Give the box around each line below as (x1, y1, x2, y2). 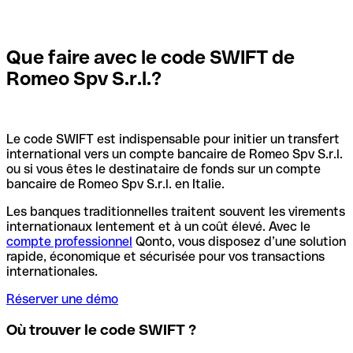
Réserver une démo (6, 292, 118, 307)
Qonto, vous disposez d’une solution (132, 234, 346, 250)
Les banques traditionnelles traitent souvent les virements (6, 204, 345, 220)
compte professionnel (6, 234, 132, 250)
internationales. (6, 264, 98, 280)
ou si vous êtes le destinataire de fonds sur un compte (6, 162, 321, 177)
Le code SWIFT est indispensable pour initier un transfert (6, 132, 340, 147)
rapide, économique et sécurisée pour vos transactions (6, 249, 325, 265)
